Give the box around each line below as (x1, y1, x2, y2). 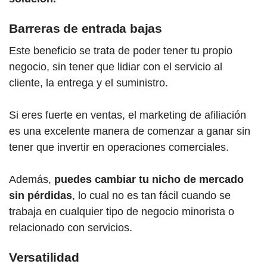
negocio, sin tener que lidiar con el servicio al (9, 61, 222, 73)
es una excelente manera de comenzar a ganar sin (9, 125, 250, 138)
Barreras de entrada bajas (9, 21, 162, 36)
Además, (9, 173, 54, 186)
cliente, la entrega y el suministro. (9, 77, 168, 89)
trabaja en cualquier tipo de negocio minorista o (9, 206, 234, 218)
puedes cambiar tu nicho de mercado (54, 173, 244, 186)
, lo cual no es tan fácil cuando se (72, 190, 231, 202)
